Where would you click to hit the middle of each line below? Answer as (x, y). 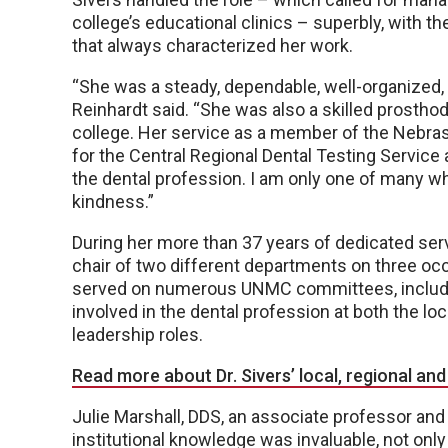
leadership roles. (139, 335)
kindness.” (113, 202)
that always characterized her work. (212, 46)
